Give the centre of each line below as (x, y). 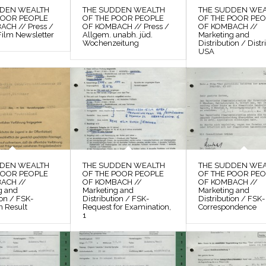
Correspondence (228, 207)
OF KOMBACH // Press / (126, 26)
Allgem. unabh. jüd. (118, 34)
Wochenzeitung (111, 43)
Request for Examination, (127, 207)
